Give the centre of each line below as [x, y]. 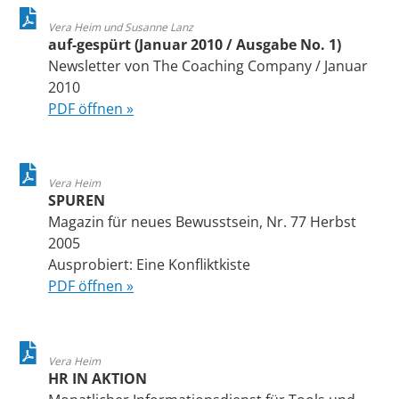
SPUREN [77, 201]
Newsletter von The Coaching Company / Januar [208, 65]
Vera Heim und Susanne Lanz [121, 27]
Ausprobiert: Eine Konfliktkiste [149, 265]
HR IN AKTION [98, 378]
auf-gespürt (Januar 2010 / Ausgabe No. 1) [195, 44]
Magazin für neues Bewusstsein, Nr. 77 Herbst [202, 222]
